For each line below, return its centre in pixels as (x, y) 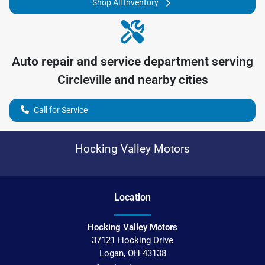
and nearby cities (159, 80)
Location (132, 197)
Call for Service (61, 110)
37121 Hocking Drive (132, 240)
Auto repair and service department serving (132, 61)
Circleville (84, 80)
